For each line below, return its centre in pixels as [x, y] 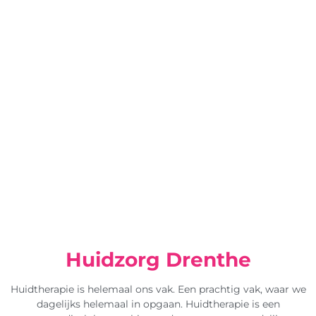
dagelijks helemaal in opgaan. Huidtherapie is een [158, 304]
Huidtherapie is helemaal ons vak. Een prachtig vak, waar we [158, 290]
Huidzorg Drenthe [158, 260]
